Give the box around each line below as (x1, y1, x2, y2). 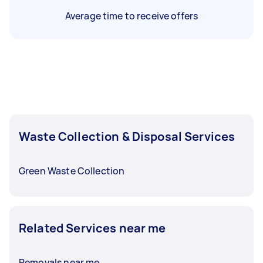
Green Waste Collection (19, 164, 125, 177)
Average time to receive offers (65, 9, 198, 22)
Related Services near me (19, 220, 166, 236)
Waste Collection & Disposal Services (19, 128, 235, 144)
